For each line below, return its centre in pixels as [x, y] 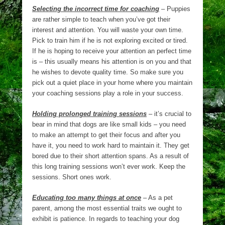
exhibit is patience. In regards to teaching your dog [106, 219]
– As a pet [157, 198]
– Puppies [175, 9]
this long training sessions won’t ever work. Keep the [109, 166]
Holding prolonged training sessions [89, 114]
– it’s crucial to [169, 114]
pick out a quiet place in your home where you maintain [112, 83]
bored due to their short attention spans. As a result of [110, 156]
